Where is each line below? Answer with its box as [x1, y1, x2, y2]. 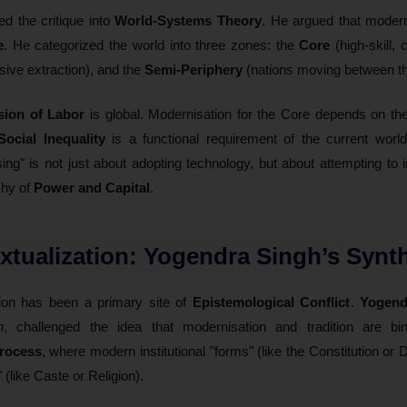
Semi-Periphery [144, 61, 243, 77]
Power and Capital [34, 179, 150, 195]
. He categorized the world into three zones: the [4, 36, 300, 53]
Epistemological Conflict [192, 293, 351, 310]
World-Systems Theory [114, 12, 262, 28]
